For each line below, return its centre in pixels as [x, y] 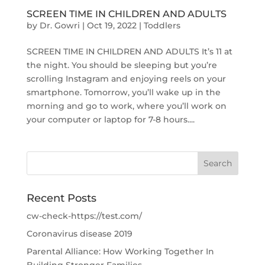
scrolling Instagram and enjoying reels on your [126, 78]
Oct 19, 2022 [112, 25]
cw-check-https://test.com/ [84, 216]
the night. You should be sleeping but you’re [122, 65]
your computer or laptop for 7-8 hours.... [110, 119]
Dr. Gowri [59, 25]
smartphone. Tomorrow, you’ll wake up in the [123, 92]
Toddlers [162, 25]
